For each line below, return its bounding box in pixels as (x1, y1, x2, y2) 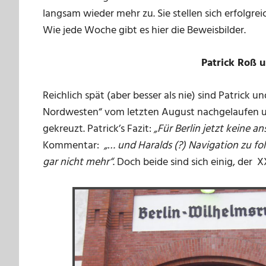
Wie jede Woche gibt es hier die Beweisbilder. (43, 22, 246, 40)
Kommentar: (43, 137, 104, 155)
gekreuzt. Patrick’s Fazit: (43, 121, 154, 138)
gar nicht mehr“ (43, 154, 113, 172)
